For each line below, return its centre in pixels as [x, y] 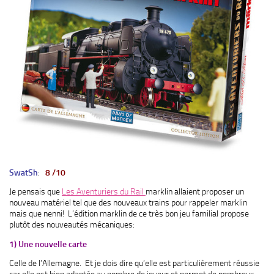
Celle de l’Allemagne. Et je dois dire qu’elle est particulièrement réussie [134, 263]
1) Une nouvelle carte [48, 244]
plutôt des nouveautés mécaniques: [72, 225]
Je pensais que [35, 192]
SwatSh [24, 172]
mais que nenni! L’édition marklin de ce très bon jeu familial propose [129, 214]
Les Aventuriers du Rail [104, 192]
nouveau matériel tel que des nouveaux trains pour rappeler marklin [128, 203]
